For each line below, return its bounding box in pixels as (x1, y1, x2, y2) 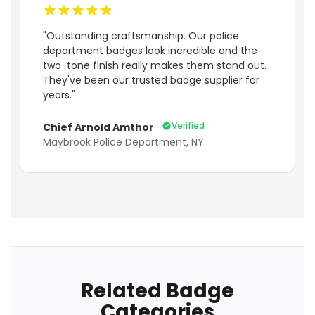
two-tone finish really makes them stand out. (43, 58, 266, 73)
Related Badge (81, 277, 234, 305)
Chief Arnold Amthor (43, 120, 156, 135)
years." (43, 88, 75, 103)
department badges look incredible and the (43, 44, 257, 58)
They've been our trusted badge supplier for (43, 73, 259, 88)
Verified (172, 120, 205, 132)
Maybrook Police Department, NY (43, 135, 204, 150)
